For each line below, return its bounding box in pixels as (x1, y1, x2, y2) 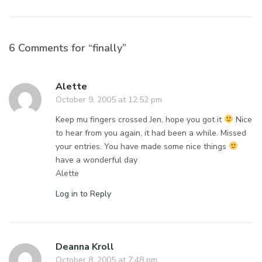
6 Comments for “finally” (9, 40, 126, 55)
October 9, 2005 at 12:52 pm (56, 94, 162, 105)
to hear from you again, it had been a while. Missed (56, 127, 247, 139)
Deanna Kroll (56, 240, 114, 253)
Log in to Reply (56, 188, 111, 199)
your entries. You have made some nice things (56, 140, 229, 152)
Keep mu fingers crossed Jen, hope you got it (56, 113, 225, 125)
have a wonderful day (56, 154, 138, 166)
